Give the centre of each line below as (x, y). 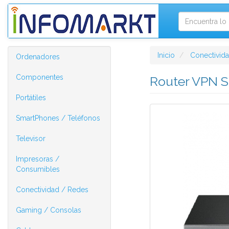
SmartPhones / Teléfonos (58, 118)
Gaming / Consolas (49, 210)
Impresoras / (38, 159)
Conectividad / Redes (52, 190)
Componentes (40, 77)
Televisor (31, 139)
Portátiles (31, 98)
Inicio (166, 55)
